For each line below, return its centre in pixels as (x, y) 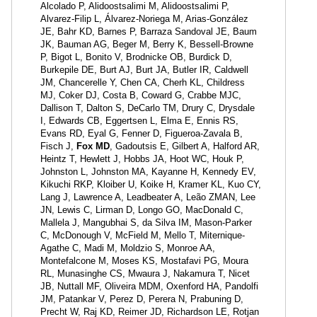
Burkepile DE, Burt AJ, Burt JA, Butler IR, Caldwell (144, 70)
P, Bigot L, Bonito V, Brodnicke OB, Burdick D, (136, 57)
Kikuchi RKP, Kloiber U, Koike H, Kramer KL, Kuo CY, (151, 184)
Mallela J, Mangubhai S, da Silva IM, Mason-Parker (146, 223)
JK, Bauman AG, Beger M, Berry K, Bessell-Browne (147, 44)
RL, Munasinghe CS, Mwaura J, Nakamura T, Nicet (145, 273)
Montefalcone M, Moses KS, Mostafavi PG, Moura (144, 261)
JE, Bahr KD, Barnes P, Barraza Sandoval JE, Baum (149, 31)
